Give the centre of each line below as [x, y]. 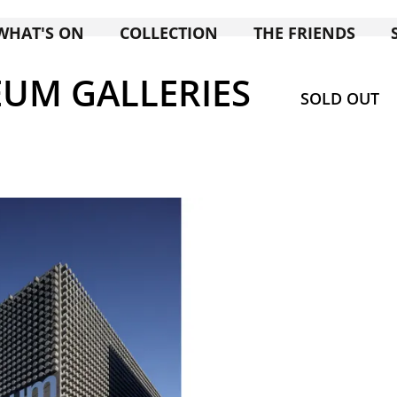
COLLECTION [169, 32]
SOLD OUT [339, 98]
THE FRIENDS [304, 32]
